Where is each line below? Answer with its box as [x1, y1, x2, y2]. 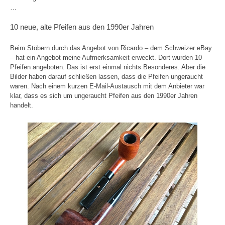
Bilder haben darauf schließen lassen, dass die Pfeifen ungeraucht [10, 72, 203, 80]
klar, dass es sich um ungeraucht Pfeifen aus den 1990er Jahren [10, 91, 197, 99]
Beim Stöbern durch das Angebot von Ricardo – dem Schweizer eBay [10, 44, 212, 52]
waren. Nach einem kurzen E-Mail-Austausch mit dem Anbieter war [10, 82, 204, 90]
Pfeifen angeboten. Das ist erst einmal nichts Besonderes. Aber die [10, 63, 205, 71]
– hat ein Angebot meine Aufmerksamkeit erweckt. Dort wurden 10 [10, 53, 202, 61]
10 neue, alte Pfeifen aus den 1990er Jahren [10, 22, 154, 31]
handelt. [10, 101, 33, 109]
